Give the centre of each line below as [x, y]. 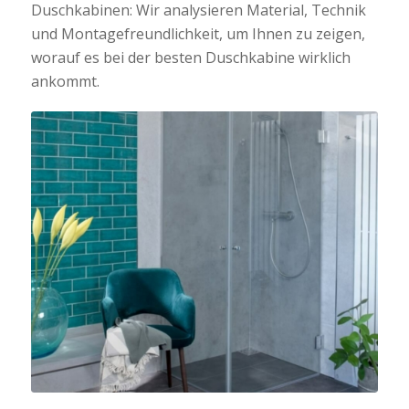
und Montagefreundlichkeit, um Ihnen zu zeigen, [198, 34]
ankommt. [65, 82]
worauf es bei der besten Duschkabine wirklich [190, 58]
